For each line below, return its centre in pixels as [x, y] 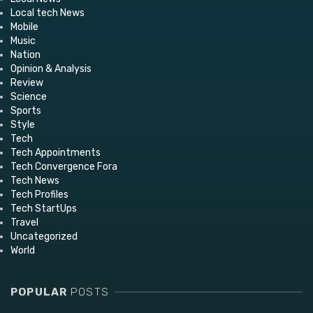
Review [27, 82]
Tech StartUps [44, 208]
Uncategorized [44, 236]
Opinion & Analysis [51, 68]
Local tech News [48, 13]
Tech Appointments [56, 152]
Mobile [24, 27]
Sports [26, 110]
